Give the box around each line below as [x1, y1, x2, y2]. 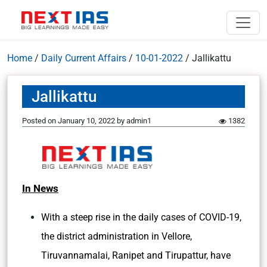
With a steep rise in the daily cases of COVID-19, [41, 212, 241, 223]
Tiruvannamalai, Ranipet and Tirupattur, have [41, 250, 231, 261]
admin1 [126, 116, 151, 125]
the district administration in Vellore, [41, 231, 192, 242]
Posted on [22, 116, 58, 125]
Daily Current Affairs [41, 52, 126, 64]
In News [22, 182, 58, 194]
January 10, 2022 [58, 116, 115, 125]
